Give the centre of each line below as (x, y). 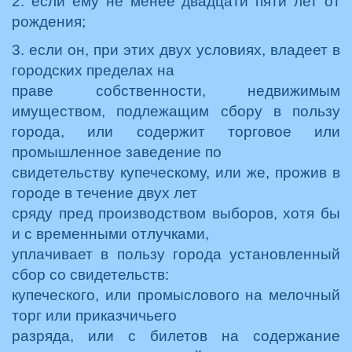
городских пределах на (93, 70)
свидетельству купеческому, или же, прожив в (176, 172)
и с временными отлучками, (110, 234)
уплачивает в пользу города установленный (176, 254)
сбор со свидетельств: (90, 275)
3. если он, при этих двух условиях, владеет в (176, 50)
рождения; (49, 22)
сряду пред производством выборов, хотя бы (176, 213)
